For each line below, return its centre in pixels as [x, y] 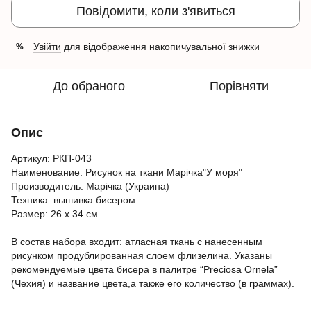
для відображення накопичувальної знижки [160, 47]
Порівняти [239, 86]
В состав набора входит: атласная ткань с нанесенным [137, 242]
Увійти [47, 47]
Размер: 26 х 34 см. [56, 214]
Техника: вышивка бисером [73, 200]
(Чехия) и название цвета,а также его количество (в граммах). [153, 283]
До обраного [89, 86]
